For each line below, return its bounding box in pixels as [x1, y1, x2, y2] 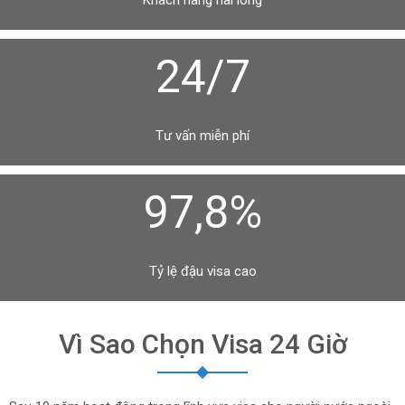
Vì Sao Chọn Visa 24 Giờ [58, 328, 347, 360]
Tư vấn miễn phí [155, 127, 250, 144]
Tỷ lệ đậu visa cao [148, 263, 257, 279]
